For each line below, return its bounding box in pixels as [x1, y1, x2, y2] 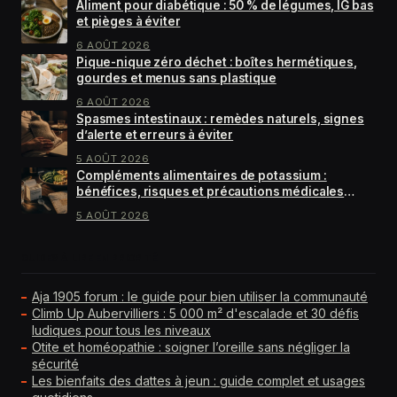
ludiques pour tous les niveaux [32, 323, 211, 339]
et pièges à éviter [76, 14, 181, 29]
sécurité [32, 356, 79, 372]
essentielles [76, 200, 152, 215]
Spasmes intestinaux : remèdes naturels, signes [76, 112, 364, 127]
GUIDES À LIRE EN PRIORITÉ [21, 251, 158, 266]
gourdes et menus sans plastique [76, 71, 276, 86]
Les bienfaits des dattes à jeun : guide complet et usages [32, 373, 365, 389]
